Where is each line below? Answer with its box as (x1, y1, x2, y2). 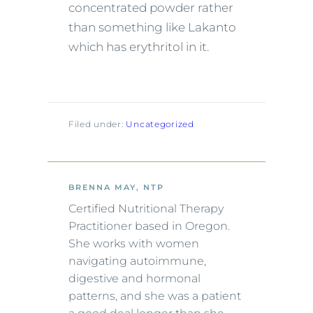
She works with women (68, 237, 199, 251)
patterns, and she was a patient (68, 289, 241, 303)
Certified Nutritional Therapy (68, 202, 224, 216)
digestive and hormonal (68, 272, 201, 286)
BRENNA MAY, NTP (68, 182, 164, 193)
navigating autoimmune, (68, 254, 206, 268)
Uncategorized (126, 119, 194, 130)
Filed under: (68, 119, 126, 130)
